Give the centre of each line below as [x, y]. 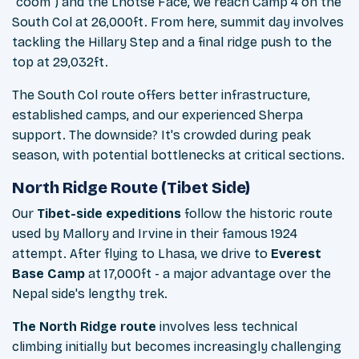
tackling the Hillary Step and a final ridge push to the [172, 42]
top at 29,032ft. [60, 63]
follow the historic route [257, 214]
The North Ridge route [84, 327]
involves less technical [227, 327]
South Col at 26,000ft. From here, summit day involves [178, 22]
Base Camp [48, 274]
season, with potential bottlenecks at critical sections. [178, 155]
